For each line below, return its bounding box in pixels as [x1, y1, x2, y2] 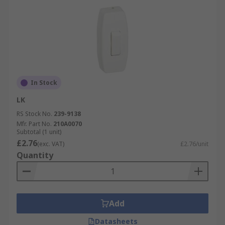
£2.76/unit [180, 140, 208, 148]
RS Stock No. [17, 109, 52, 118]
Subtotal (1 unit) [17, 128, 61, 136]
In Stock [31, 78, 57, 87]
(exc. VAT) [37, 140, 64, 148]
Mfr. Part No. [17, 120, 52, 128]
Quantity [17, 150, 53, 161]
